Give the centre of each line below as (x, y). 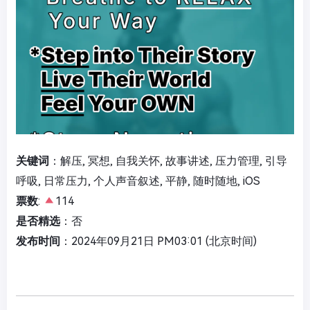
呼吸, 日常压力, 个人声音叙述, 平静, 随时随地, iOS (138, 181)
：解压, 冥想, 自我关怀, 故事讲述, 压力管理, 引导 (168, 161)
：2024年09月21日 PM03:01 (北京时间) (158, 241)
